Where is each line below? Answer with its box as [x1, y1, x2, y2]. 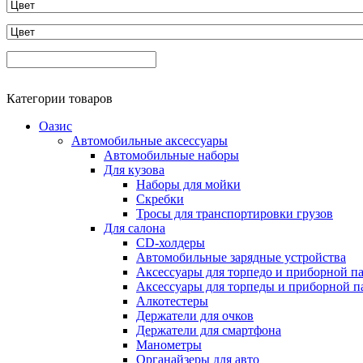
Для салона [104, 220, 165, 235]
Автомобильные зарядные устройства [136, 250, 346, 264]
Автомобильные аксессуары [71, 133, 228, 147]
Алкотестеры [136, 293, 208, 308]
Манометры [136, 337, 202, 352]
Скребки [136, 191, 184, 206]
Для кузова [104, 162, 164, 177]
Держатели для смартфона [136, 322, 281, 337]
